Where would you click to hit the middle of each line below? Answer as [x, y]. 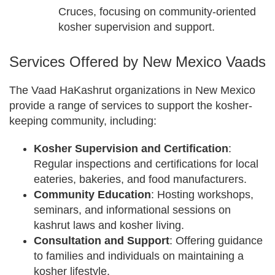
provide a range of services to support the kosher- [131, 106]
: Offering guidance [216, 241]
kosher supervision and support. [137, 27]
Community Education [92, 195]
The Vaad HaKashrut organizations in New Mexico [132, 90]
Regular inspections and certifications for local [146, 164]
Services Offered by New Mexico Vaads [137, 62]
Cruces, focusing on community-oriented [157, 12]
